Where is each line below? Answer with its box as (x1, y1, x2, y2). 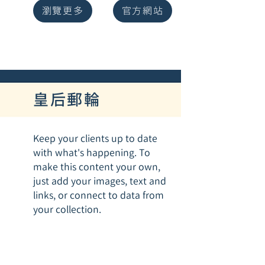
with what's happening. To (33, 146, 150, 159)
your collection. (33, 203, 101, 216)
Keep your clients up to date (33, 132, 157, 145)
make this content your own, (33, 160, 160, 173)
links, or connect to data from (33, 189, 164, 202)
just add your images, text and (33, 174, 166, 188)
